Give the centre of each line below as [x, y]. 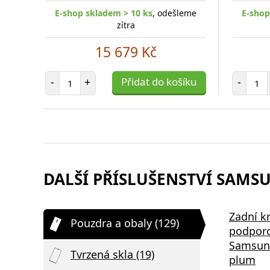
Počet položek [97, 76]
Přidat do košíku [159, 82]
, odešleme [174, 13]
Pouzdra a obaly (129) [125, 223]
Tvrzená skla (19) [112, 254]
